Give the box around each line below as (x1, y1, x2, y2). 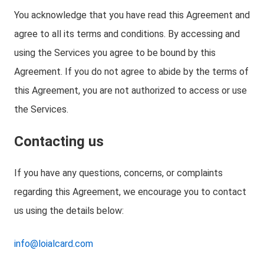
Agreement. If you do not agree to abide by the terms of (14, 66, 249, 77)
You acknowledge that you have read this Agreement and (14, 9, 250, 21)
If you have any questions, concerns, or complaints (14, 167, 223, 179)
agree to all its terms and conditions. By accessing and (14, 28, 240, 39)
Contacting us (14, 133, 104, 150)
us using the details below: (14, 205, 124, 216)
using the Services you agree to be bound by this (14, 47, 216, 58)
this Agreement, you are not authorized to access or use (14, 85, 247, 96)
